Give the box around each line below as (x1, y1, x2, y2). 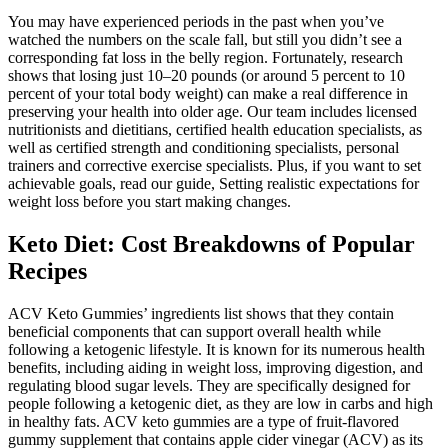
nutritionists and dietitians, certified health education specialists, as (8, 121, 422, 139)
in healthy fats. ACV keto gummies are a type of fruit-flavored (8, 412, 399, 430)
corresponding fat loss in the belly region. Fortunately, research (8, 49, 403, 67)
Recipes (8, 258, 87, 285)
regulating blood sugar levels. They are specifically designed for (8, 376, 410, 394)
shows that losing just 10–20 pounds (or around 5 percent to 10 (8, 67, 405, 85)
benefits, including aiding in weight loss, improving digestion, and (8, 358, 423, 376)
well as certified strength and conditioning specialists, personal (8, 139, 399, 157)
